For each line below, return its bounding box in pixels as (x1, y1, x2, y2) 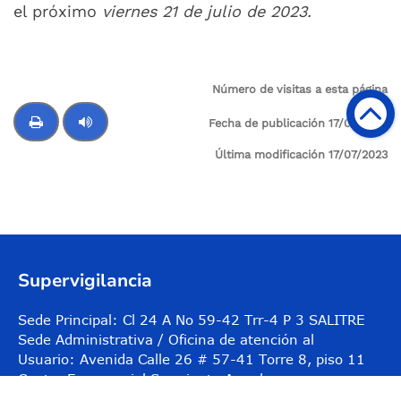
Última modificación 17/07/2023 (215, 147, 388, 161)
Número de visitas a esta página (209, 81, 388, 96)
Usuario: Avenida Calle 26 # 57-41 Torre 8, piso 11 (18, 350, 365, 367)
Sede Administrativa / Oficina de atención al (18, 330, 314, 347)
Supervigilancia (18, 268, 152, 293)
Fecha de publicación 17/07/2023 (209, 115, 388, 130)
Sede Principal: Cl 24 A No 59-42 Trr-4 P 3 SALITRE (18, 311, 364, 328)
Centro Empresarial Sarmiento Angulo (18, 370, 271, 387)
